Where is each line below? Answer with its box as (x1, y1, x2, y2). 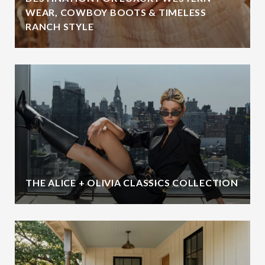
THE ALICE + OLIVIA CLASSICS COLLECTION (25, 176, 238, 188)
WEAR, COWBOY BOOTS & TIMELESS (25, 6, 206, 18)
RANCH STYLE (25, 20, 94, 32)
